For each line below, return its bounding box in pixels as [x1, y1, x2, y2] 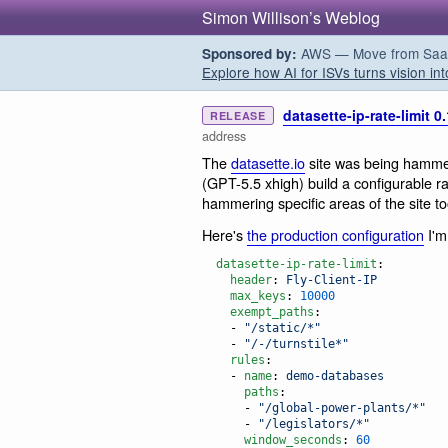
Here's [202, 223, 247, 245]
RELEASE [210, 108, 266, 123]
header [230, 273, 272, 288]
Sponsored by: [202, 44, 297, 63]
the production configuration [247, 223, 424, 245]
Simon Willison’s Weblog [202, 6, 380, 29]
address [202, 127, 246, 145]
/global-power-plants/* [265, 401, 419, 416]
